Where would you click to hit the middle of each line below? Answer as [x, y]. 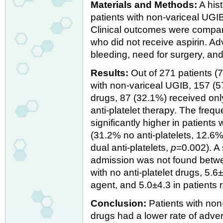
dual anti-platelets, [131, 147]
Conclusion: [119, 203]
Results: [110, 73]
